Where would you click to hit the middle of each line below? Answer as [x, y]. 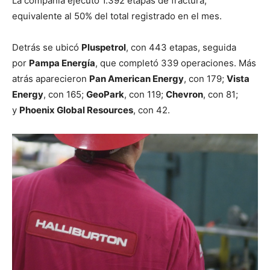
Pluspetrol [104, 47]
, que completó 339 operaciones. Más [176, 63]
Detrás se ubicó [47, 47]
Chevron [184, 94]
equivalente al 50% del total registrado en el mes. [117, 16]
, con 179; [205, 78]
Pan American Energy [137, 78]
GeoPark [105, 94]
